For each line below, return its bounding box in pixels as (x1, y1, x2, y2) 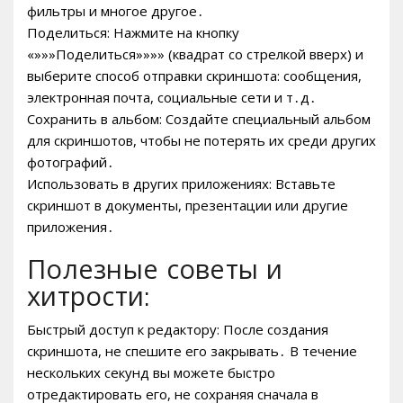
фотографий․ (27, 152, 114, 171)
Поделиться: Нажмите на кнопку (27, 22, 239, 41)
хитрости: (27, 279, 150, 312)
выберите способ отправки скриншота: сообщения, (27, 66, 362, 85)
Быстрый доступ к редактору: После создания (27, 319, 328, 338)
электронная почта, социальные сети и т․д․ (27, 87, 317, 106)
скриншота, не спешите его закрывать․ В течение (27, 341, 357, 360)
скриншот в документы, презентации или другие (27, 195, 348, 214)
